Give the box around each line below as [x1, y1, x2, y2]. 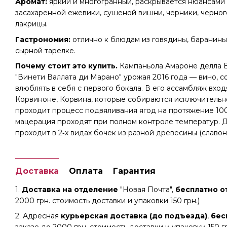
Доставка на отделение [22, 184, 118, 194]
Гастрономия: [15, 34, 70, 44]
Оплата [69, 166, 103, 176]
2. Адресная [15, 211, 61, 221]
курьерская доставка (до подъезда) [61, 211, 207, 221]
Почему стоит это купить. [15, 61, 118, 70]
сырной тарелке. [15, 46, 75, 55]
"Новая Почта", [118, 184, 175, 194]
